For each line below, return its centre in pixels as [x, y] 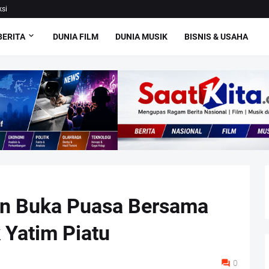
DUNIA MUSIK [142, 36]
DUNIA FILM [76, 36]
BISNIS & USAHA [216, 36]
